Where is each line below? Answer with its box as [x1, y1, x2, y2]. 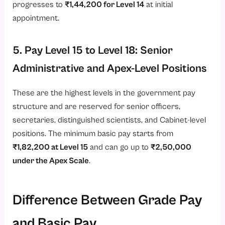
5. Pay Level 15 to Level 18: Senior [13, 44, 173, 57]
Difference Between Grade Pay [13, 192, 202, 208]
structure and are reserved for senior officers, [13, 101, 181, 111]
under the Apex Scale [13, 156, 89, 166]
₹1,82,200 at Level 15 [13, 142, 88, 152]
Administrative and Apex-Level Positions [13, 62, 207, 75]
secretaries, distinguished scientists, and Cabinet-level [13, 115, 206, 125]
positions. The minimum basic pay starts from [13, 129, 174, 139]
